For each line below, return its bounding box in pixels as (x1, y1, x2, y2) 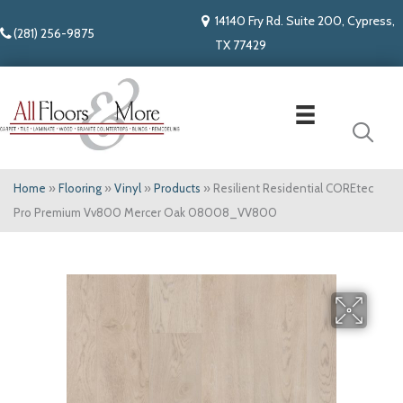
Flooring (58, 181, 102, 196)
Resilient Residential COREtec (213, 181, 373, 196)
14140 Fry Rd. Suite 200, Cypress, (215, 13, 395, 29)
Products (154, 181, 201, 196)
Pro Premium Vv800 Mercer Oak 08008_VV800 (13, 205, 277, 220)
